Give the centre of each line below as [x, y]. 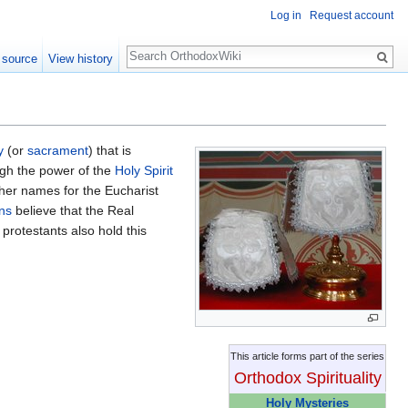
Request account [352, 16]
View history [81, 59]
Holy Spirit [144, 171]
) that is [110, 151]
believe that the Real [73, 211]
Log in [286, 16]
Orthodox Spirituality [307, 377]
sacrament [58, 151]
